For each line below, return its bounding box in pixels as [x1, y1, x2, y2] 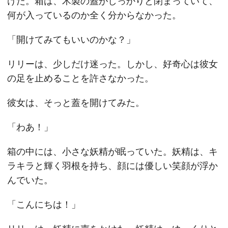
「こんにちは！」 [7, 199, 80, 210]
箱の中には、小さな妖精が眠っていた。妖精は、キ [7, 146, 218, 157]
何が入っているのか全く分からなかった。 [7, 10, 181, 20]
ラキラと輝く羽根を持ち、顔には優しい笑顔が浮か [7, 160, 218, 171]
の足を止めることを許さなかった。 [7, 73, 154, 83]
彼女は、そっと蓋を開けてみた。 [7, 97, 145, 108]
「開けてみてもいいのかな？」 [7, 34, 135, 45]
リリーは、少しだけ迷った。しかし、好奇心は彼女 [7, 59, 218, 69]
